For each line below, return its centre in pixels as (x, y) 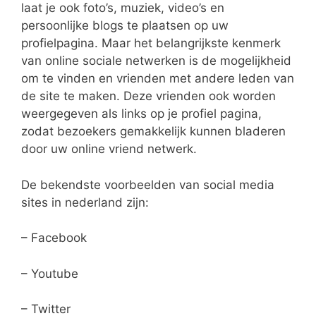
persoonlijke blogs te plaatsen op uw (125, 26)
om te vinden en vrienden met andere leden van (158, 79)
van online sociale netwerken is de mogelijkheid (156, 61)
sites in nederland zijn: (85, 202)
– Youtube (50, 273)
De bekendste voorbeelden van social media (148, 184)
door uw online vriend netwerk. (109, 149)
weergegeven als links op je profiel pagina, (141, 114)
